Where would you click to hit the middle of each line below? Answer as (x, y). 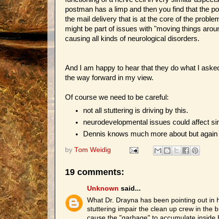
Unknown (103, 188)
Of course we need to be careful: (117, 97)
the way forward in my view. (109, 78)
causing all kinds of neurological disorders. (132, 39)
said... (130, 188)
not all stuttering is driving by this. (136, 111)
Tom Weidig (93, 150)
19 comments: (95, 172)
